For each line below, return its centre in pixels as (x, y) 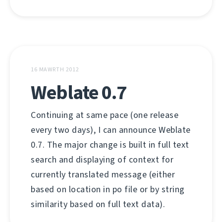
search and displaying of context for (102, 160)
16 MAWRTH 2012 (55, 69)
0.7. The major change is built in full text (110, 145)
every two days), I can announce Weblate (111, 130)
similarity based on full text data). (98, 204)
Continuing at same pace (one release (105, 115)
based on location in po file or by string (108, 189)
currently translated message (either (103, 174)
